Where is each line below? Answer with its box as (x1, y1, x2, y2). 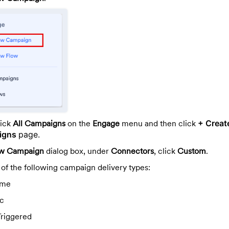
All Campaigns (13, 118, 65, 128)
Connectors (111, 145, 154, 156)
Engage (93, 118, 120, 128)
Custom (177, 145, 206, 156)
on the (65, 118, 93, 128)
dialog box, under (44, 145, 111, 156)
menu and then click (120, 118, 198, 128)
